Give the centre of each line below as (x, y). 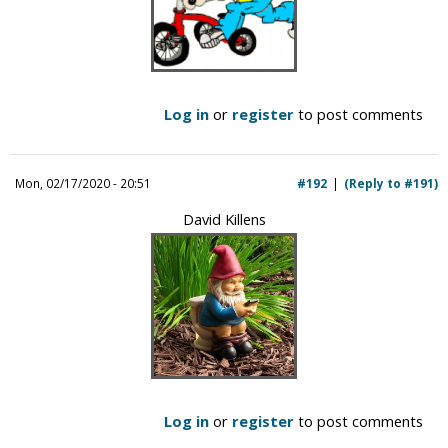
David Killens (224, 218)
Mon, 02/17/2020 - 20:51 (83, 182)
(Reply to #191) (391, 182)
